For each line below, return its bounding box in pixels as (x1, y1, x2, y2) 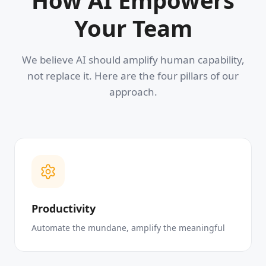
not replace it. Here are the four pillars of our (27, 69, 239, 83)
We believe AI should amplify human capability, (21, 53, 245, 67)
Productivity (31, 201, 96, 216)
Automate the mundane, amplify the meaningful (31, 222, 225, 234)
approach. (109, 85, 157, 99)
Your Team (74, 12, 192, 44)
